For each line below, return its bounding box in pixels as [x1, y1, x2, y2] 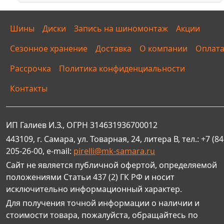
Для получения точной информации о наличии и [6, 197, 199, 208]
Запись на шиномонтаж [74, 22, 168, 34]
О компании [139, 42, 187, 54]
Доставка [95, 42, 131, 54]
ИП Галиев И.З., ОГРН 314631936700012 [6, 119, 157, 130]
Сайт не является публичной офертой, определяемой [6, 159, 217, 170]
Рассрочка [10, 62, 51, 74]
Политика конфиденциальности [59, 62, 185, 74]
